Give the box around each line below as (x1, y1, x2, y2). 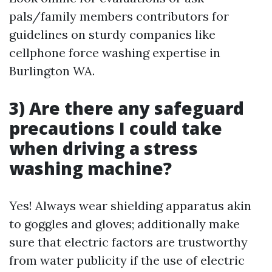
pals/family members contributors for (9, 8, 229, 24)
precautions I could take (9, 117, 222, 140)
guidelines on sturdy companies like (9, 27, 216, 42)
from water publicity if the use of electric (9, 253, 245, 268)
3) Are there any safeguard (9, 97, 244, 120)
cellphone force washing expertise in (9, 45, 220, 60)
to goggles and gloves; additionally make (9, 216, 240, 231)
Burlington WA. (9, 63, 95, 78)
